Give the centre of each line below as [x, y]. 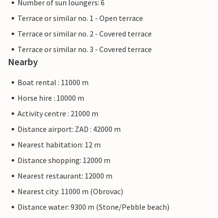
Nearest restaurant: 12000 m [65, 176]
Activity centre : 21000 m [58, 114]
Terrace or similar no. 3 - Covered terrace [85, 49]
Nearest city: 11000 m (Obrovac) [70, 191]
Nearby [23, 62]
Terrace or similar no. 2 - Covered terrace [85, 34]
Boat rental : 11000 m [53, 82]
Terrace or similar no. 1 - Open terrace [80, 18]
